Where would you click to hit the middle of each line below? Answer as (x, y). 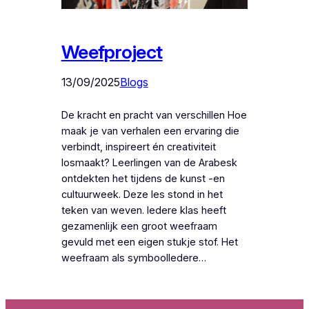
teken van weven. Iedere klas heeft (143, 210)
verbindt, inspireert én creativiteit (138, 147)
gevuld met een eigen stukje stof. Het (149, 242)
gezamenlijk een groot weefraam (139, 226)
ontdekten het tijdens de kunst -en (143, 178)
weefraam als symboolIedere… (133, 258)
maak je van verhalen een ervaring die (150, 131)
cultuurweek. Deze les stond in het (142, 194)
